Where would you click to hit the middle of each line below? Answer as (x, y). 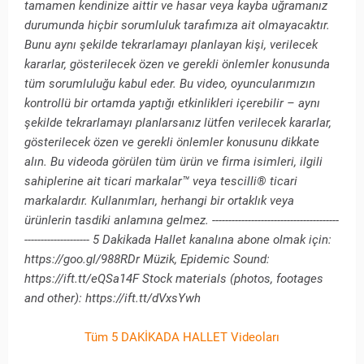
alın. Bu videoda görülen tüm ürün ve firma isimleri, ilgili (173, 162)
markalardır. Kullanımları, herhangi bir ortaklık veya (159, 201)
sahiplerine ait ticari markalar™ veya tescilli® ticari (161, 182)
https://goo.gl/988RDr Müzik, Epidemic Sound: (147, 260)
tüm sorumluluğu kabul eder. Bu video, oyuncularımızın (170, 84)
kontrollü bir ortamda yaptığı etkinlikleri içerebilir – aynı (172, 104)
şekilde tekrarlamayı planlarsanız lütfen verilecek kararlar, (178, 123)
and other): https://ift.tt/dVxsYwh (113, 299)
